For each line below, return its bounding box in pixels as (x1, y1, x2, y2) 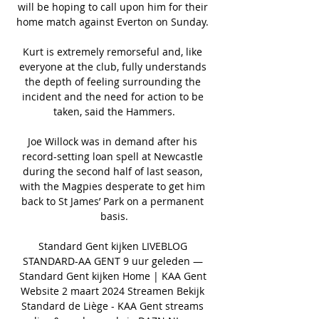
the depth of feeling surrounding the (24, 74, 201, 88)
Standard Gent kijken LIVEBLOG (38, 239, 187, 253)
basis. (100, 209, 128, 223)
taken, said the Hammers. (53, 104, 175, 118)
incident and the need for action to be (21, 89, 204, 103)
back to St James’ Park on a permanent (21, 194, 204, 208)
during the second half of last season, (23, 164, 202, 178)
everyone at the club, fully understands (19, 59, 206, 73)
